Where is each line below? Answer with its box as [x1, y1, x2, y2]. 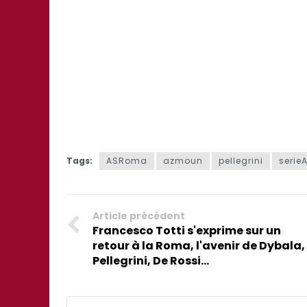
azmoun [163, 155, 203, 167]
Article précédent [93, 209, 185, 223]
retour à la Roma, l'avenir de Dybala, [93, 238, 305, 254]
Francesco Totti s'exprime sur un [93, 223, 281, 238]
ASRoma [106, 155, 147, 167]
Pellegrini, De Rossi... [93, 253, 209, 269]
